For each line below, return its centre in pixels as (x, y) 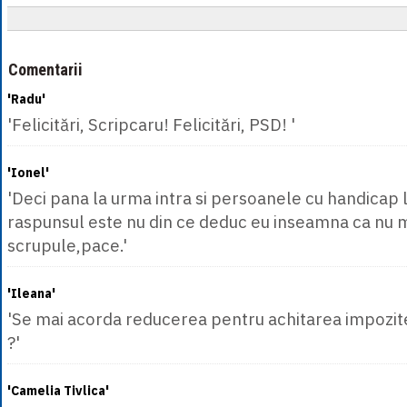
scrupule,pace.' (67, 245)
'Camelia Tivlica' (58, 391)
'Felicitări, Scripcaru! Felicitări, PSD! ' (151, 124)
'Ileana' (31, 293)
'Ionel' (28, 173)
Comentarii (45, 69)
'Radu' (26, 99)
